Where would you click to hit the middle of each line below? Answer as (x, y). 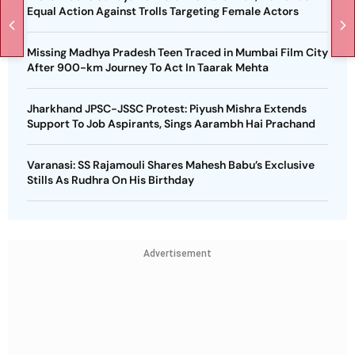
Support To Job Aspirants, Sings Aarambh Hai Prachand (171, 124)
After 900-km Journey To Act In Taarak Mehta (148, 68)
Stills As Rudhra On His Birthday (111, 180)
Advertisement (177, 254)
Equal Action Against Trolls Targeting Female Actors (163, 11)
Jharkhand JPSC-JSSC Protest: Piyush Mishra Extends (167, 109)
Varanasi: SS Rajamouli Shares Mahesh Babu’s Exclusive (171, 165)
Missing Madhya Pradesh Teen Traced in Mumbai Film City (177, 53)
